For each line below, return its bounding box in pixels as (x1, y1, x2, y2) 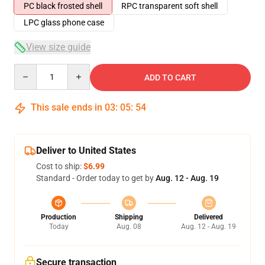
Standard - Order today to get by (36, 173, 156, 183)
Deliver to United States (36, 145, 136, 156)
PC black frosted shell (24, 1, 102, 11)
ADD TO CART (144, 73, 196, 82)
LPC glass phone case (24, 18, 104, 27)
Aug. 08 (116, 222, 141, 231)
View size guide (26, 41, 91, 53)
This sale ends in (28, 102, 105, 113)
